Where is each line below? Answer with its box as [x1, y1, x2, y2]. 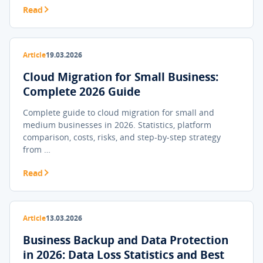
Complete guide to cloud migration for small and [23, 107, 214, 118]
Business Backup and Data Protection [23, 232, 228, 248]
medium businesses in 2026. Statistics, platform [23, 119, 211, 130]
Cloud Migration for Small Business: [23, 69, 218, 85]
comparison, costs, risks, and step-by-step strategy [23, 131, 221, 143]
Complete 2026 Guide [23, 84, 140, 99]
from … [23, 144, 50, 155]
